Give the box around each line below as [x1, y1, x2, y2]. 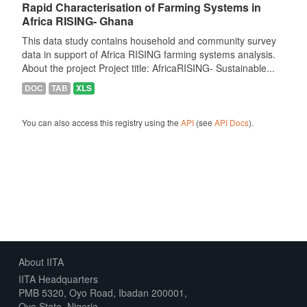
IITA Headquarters [18, 272, 98, 286]
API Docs [214, 116, 249, 128]
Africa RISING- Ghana [21, 13, 134, 29]
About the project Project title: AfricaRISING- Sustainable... [21, 61, 275, 75]
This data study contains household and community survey [21, 34, 276, 47]
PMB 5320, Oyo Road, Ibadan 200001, [18, 286, 187, 299]
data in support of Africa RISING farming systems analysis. [21, 47, 275, 61]
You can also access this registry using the [21, 116, 181, 128]
